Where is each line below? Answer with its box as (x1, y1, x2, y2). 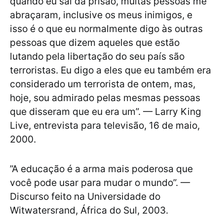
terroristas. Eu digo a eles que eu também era (10, 64, 211, 76)
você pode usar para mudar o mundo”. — (10, 177, 190, 189)
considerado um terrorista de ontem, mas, (10, 78, 195, 90)
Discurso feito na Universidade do (10, 190, 160, 203)
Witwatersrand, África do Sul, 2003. (10, 204, 168, 217)
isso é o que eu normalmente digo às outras (10, 23, 203, 35)
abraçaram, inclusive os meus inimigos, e (10, 9, 192, 21)
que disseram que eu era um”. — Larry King (10, 106, 201, 118)
